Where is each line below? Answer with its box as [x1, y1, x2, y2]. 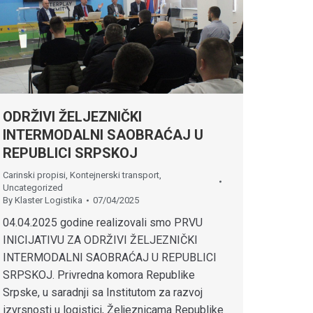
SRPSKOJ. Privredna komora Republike [3, 268, 195, 282]
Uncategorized [3, 182, 63, 194]
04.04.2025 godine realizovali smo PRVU [3, 216, 203, 230]
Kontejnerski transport [70, 170, 159, 181]
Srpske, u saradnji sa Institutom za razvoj [3, 286, 203, 300]
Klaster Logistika [15, 195, 82, 206]
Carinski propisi [3, 170, 66, 181]
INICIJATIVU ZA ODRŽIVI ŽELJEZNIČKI [3, 233, 198, 247]
